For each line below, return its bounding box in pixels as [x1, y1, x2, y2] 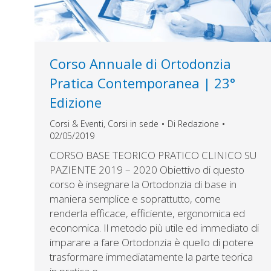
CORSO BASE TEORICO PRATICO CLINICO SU [50, 148, 257, 163]
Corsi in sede [108, 118, 158, 130]
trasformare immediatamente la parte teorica [50, 250, 253, 264]
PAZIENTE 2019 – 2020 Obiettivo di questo [50, 163, 244, 177]
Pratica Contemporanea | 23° [50, 74, 235, 93]
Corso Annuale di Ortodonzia [50, 54, 231, 73]
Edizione [50, 93, 102, 112]
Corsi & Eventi [50, 118, 103, 130]
